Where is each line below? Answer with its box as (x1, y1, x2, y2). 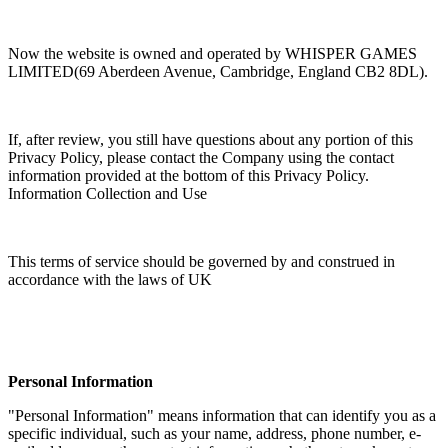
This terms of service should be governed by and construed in (8, 252, 395, 270)
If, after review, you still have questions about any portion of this (8, 130, 413, 148)
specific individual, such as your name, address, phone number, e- (8, 424, 421, 442)
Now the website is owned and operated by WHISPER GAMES (8, 44, 417, 62)
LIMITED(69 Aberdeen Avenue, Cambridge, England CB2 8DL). (8, 62, 432, 80)
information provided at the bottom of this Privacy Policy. (8, 166, 369, 184)
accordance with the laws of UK (8, 270, 212, 288)
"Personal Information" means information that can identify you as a (8, 406, 436, 424)
